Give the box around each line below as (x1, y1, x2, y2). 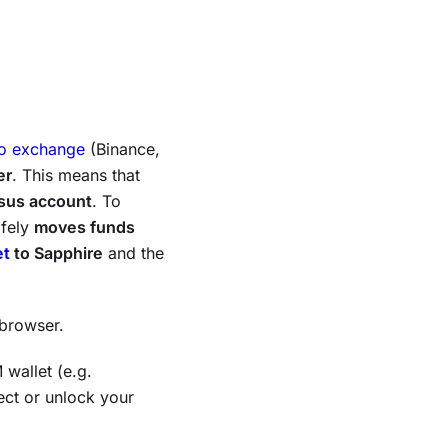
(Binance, (85, 139, 160, 160)
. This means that (12, 165, 140, 186)
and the (103, 243, 164, 264)
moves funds (34, 217, 135, 238)
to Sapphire (10, 243, 103, 264)
